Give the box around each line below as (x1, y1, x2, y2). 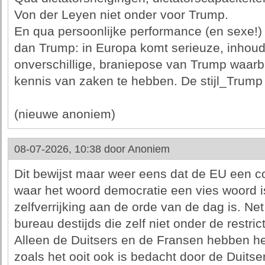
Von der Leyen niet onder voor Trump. (14, 8, 228, 22)
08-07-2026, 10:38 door (14, 143, 128, 155)
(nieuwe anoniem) (14, 107, 115, 121)
